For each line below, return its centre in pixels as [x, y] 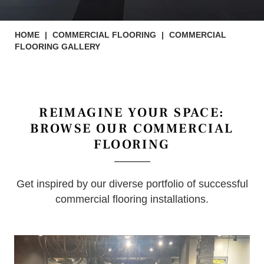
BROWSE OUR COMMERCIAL [132, 128]
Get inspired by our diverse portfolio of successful [132, 184]
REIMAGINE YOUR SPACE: [132, 113]
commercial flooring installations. [132, 199]
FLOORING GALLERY [57, 47]
